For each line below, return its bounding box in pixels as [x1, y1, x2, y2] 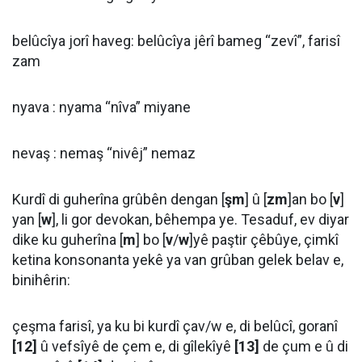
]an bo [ [288, 191, 333, 208]
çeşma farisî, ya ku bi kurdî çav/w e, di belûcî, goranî [12, 318, 338, 335]
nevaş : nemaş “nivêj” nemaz [12, 145, 196, 162]
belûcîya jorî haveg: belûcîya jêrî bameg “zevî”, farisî [12, 32, 340, 49]
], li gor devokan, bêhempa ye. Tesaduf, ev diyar [52, 211, 349, 228]
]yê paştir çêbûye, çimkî [189, 231, 339, 248]
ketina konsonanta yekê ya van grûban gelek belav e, [12, 251, 343, 268]
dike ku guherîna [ [12, 231, 123, 248]
